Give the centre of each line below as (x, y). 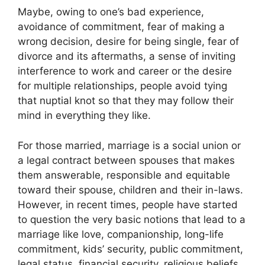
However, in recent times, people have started (128, 204)
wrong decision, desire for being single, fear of (128, 42)
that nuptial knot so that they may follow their (126, 101)
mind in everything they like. (84, 116)
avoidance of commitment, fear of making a (121, 27)
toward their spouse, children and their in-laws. (130, 190)
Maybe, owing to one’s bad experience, (111, 12)
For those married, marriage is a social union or (129, 145)
